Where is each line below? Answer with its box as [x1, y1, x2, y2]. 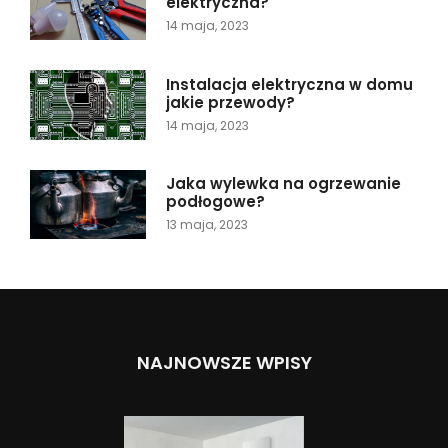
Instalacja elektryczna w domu [165, 73, 413, 95]
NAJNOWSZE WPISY [136, 350, 312, 376]
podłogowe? [165, 190, 265, 212]
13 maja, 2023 [165, 215, 248, 233]
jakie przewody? [165, 91, 295, 113]
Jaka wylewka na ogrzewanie [165, 172, 401, 194]
